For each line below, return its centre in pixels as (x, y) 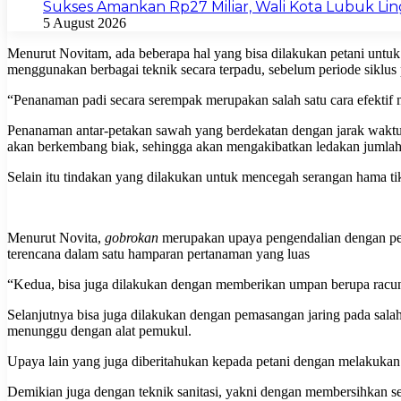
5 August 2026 (85, 22)
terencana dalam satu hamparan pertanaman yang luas (158, 253)
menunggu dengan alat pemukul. (99, 330)
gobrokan (132, 237)
